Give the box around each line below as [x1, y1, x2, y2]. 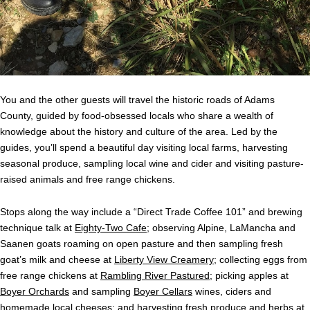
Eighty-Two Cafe [75, 221, 147, 233]
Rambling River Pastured [100, 269, 210, 281]
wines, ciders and [192, 285, 271, 297]
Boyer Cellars [134, 285, 192, 297]
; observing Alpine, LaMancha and [147, 221, 295, 233]
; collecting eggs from [214, 253, 307, 265]
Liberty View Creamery [114, 253, 214, 265]
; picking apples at [210, 269, 289, 281]
